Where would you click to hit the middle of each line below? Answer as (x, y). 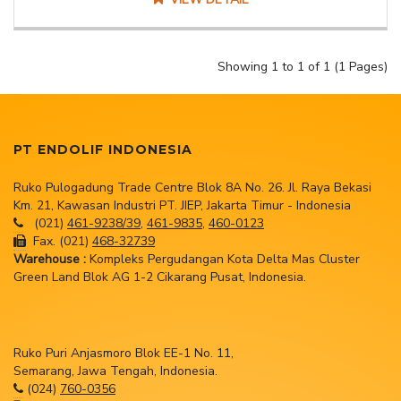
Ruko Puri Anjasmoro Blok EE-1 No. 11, (124, 353)
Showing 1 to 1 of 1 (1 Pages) (303, 67)
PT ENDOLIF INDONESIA (103, 149)
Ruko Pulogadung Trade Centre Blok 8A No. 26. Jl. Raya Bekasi (192, 188)
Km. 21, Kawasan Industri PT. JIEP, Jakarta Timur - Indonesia (182, 205)
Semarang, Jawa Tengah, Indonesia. (115, 371)
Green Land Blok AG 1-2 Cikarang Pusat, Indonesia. (160, 277)
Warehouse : (50, 259)
